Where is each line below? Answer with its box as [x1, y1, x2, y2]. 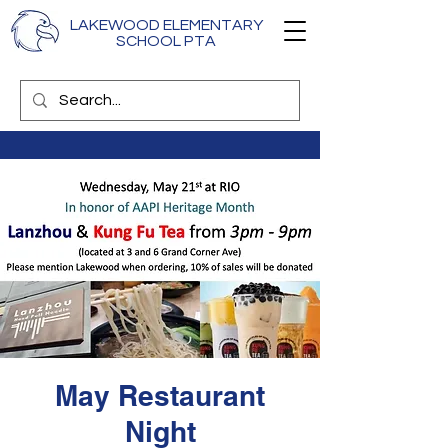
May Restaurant [55, 379, 265, 412]
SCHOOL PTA [116, 33, 216, 49]
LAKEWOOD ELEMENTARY [69, 17, 263, 33]
